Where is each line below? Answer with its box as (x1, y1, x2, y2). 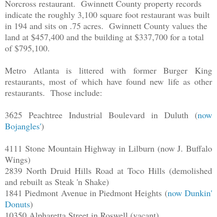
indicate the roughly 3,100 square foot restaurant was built (5, 9, 210, 21)
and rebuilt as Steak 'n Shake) (5, 176, 112, 188)
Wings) (5, 154, 31, 166)
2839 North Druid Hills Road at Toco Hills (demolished (5, 165, 212, 177)
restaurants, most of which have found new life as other (5, 76, 212, 88)
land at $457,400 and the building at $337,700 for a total (5, 31, 204, 43)
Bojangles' (5, 120, 41, 132)
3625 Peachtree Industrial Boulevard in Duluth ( (5, 109, 198, 121)
